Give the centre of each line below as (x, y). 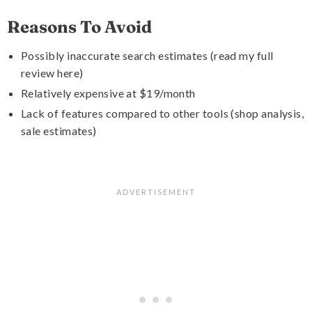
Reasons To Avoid (79, 27)
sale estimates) (59, 131)
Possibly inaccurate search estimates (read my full (147, 55)
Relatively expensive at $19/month (108, 93)
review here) (52, 73)
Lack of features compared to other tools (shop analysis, (163, 113)
